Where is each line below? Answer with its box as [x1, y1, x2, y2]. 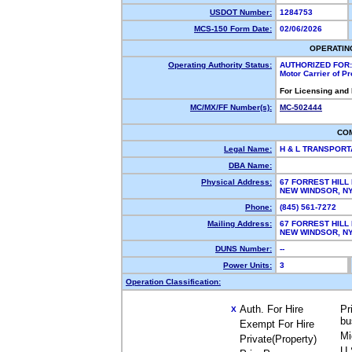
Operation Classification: [126, 277, 221, 286]
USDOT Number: [210, 8, 272, 16]
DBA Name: [229, 161, 272, 170]
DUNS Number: [215, 244, 272, 253]
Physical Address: [201, 178, 272, 186]
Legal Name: [224, 145, 272, 153]
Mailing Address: [207, 219, 272, 228]
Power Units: [223, 261, 272, 269]
